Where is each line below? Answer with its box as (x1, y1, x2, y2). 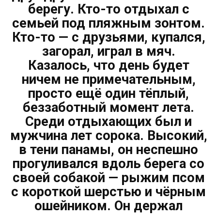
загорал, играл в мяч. (42, 44, 175, 60)
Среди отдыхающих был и (25, 114, 192, 130)
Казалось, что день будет (28, 58, 189, 74)
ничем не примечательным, (21, 72, 196, 88)
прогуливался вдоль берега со (13, 156, 204, 172)
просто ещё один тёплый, (28, 86, 189, 102)
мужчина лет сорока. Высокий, (10, 128, 207, 144)
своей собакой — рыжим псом (12, 170, 205, 186)
